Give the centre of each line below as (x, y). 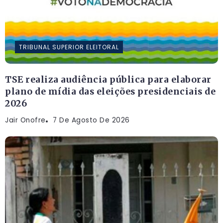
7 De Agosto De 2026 (91, 120)
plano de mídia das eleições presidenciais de (110, 92)
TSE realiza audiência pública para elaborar (108, 80)
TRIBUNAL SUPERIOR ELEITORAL (69, 47)
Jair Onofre (25, 120)
